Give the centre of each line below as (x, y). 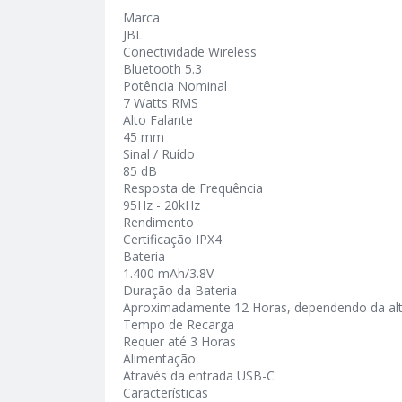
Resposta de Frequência (193, 188)
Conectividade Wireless (190, 52)
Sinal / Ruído (159, 154)
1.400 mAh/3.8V (168, 273)
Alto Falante (158, 120)
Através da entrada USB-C (199, 376)
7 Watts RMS (161, 103)
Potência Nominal (175, 86)
